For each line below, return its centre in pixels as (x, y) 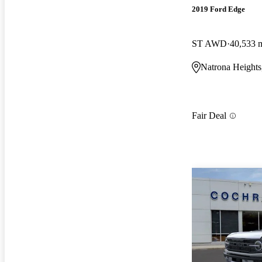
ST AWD (209, 43)
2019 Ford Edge (218, 9)
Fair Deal (209, 116)
